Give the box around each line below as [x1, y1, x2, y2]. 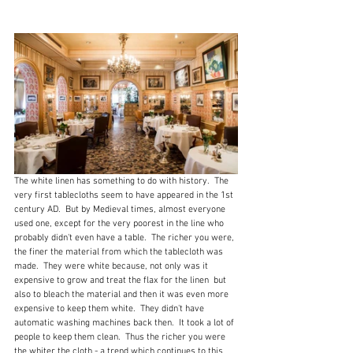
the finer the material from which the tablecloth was [14, 246, 225, 258]
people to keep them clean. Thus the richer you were [14, 331, 228, 343]
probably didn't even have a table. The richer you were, [14, 232, 236, 243]
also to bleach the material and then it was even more [14, 288, 231, 300]
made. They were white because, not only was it [14, 260, 210, 272]
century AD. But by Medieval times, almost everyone [14, 203, 228, 215]
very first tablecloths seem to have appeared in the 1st [14, 189, 236, 201]
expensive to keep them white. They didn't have [14, 303, 206, 314]
